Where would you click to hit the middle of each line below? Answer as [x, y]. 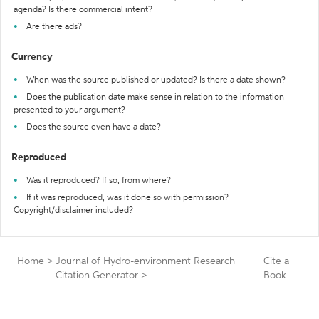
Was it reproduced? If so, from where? [99, 181]
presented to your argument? [69, 110]
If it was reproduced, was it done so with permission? [127, 198]
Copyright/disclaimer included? [73, 211]
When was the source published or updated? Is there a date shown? [156, 80]
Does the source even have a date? [94, 127]
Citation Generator [97, 276]
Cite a [276, 261]
